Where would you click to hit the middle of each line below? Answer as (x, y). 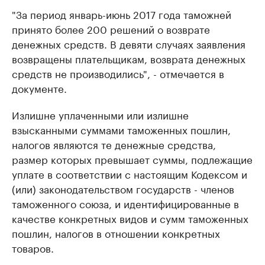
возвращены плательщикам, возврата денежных (129, 58)
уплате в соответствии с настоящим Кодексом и (130, 173)
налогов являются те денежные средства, (114, 143)
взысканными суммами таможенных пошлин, (121, 129)
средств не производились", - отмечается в (118, 72)
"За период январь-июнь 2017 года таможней (122, 13)
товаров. (33, 247)
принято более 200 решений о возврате (111, 28)
